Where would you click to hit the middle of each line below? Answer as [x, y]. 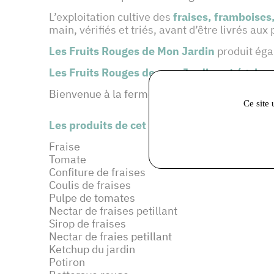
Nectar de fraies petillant [110, 237]
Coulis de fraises [90, 185]
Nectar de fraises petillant [113, 211]
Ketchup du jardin [92, 250]
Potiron [67, 262]
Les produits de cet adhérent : [127, 125]
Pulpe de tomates [92, 198]
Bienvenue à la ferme [102, 94]
